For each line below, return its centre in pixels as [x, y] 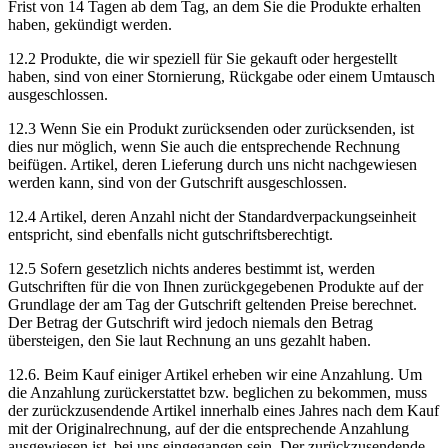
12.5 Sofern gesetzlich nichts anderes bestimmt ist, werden [191, 268]
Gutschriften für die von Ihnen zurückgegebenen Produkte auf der [215, 286]
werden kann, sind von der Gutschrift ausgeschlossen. [177, 182]
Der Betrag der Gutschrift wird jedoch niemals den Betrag [190, 322]
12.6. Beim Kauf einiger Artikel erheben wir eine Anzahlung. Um [215, 374]
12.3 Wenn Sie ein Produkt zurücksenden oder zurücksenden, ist [211, 128]
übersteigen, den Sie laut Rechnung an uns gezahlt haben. [189, 340]
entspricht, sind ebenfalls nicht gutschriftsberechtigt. [170, 234]
